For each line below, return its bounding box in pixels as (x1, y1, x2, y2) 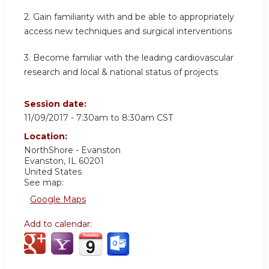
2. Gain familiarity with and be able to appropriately (24, 11, 234, 23)
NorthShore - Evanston (24, 145, 121, 156)
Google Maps (30, 194, 86, 205)
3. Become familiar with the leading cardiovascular (24, 52, 234, 63)
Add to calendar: (24, 219, 94, 230)
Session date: (24, 98, 89, 110)
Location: (24, 131, 70, 142)
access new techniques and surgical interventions (24, 26, 232, 37)
